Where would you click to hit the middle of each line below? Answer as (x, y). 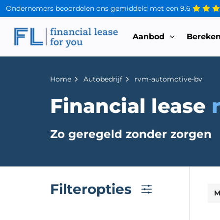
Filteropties (91, 189)
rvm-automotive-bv (168, 79)
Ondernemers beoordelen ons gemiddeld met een (93, 8)
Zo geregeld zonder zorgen (131, 134)
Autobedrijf (103, 79)
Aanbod (149, 37)
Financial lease (131, 106)
